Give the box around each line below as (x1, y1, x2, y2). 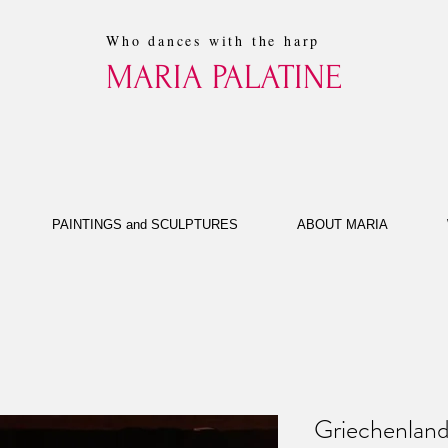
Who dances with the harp (106, 31, 321, 50)
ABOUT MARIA (296, 217, 388, 232)
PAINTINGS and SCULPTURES (51, 217, 238, 232)
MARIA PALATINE (106, 58, 342, 97)
